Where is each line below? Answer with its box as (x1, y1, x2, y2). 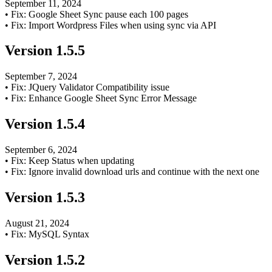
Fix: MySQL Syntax (11, 228, 89, 239)
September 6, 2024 (5, 144, 77, 155)
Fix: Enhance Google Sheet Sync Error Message (11, 93, 197, 104)
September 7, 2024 (5, 71, 77, 82)
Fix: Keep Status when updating (11, 155, 134, 166)
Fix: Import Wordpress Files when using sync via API (11, 19, 216, 30)
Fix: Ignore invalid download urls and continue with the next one (11, 166, 259, 177)
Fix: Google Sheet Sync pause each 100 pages (11, 8, 188, 19)
